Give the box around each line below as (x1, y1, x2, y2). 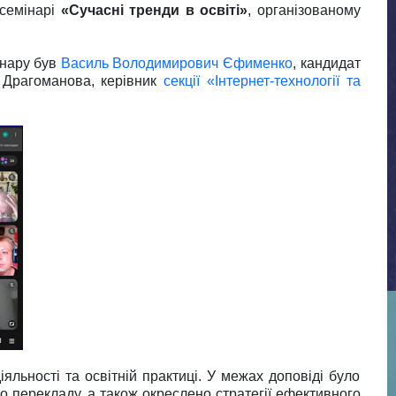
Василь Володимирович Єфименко (60, 55, 293, 71)
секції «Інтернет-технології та (164, 72, 361, 88)
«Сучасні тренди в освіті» (60, 2, 247, 18)
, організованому (247, 2, 361, 18)
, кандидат (292, 55, 361, 71)
